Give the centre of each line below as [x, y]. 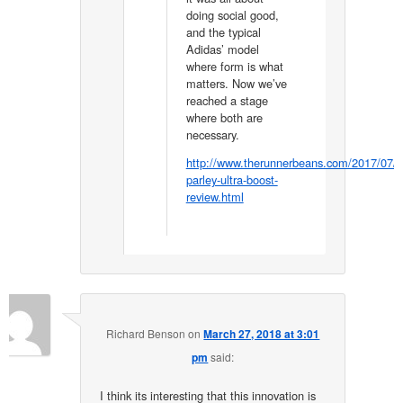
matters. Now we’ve [236, 83]
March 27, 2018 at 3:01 [262, 333]
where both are [224, 117]
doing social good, [232, 14]
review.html [215, 197]
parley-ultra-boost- [232, 180]
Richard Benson [146, 333]
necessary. [212, 134]
